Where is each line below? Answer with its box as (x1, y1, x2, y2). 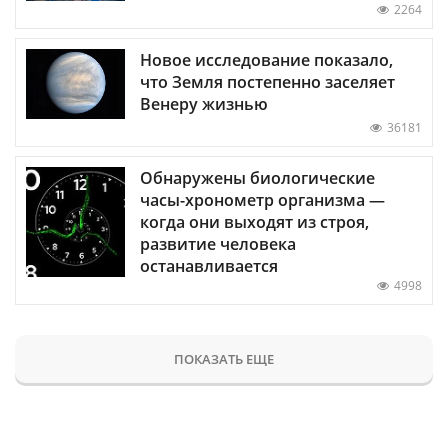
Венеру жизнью (140, 92, 268, 115)
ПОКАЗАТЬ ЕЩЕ (174, 349, 274, 368)
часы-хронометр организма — (140, 188, 385, 211)
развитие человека (140, 232, 296, 255)
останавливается (140, 254, 278, 277)
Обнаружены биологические (140, 166, 375, 189)
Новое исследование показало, (140, 48, 393, 71)
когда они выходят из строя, (140, 210, 369, 233)
